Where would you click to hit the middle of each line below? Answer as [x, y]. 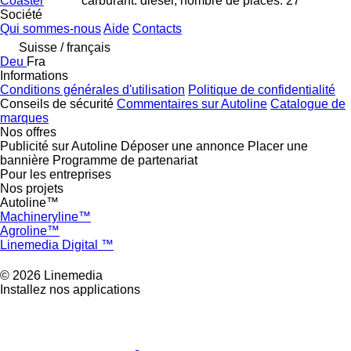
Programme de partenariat [125, 161]
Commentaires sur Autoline [192, 104]
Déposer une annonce [183, 147]
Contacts [157, 29]
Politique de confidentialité [262, 90]
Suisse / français [65, 48]
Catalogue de [308, 104]
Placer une [278, 147]
